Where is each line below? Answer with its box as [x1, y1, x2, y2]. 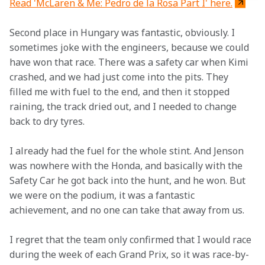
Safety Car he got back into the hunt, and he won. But [9, 174, 248, 187]
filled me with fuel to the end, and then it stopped [9, 85, 232, 98]
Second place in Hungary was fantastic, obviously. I [9, 26, 237, 39]
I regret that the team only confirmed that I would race [9, 233, 254, 246]
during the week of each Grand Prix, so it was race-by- [9, 248, 249, 261]
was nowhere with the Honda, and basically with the [9, 159, 245, 172]
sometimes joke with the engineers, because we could [9, 41, 251, 54]
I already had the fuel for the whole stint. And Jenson [9, 144, 246, 157]
